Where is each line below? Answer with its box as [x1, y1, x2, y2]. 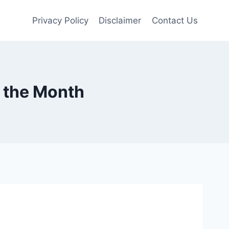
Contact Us [151, 15, 198, 26]
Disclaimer [99, 15, 142, 26]
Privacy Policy [32, 15, 89, 26]
